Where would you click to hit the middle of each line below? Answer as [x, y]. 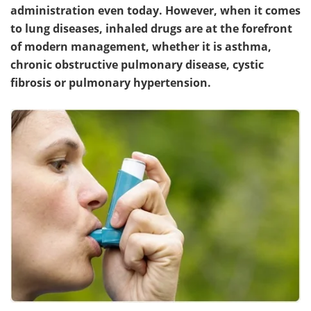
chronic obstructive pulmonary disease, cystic [137, 65]
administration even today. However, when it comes [155, 10]
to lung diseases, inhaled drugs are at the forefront [151, 28]
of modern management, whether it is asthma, [141, 47]
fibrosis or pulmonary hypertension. [111, 83]
